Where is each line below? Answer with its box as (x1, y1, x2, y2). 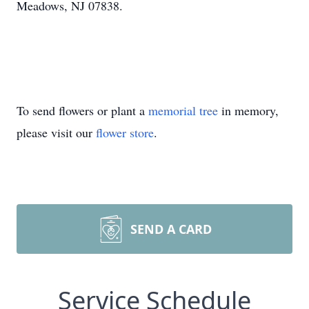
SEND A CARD (130, 221, 212, 237)
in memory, (218, 102, 279, 119)
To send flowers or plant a (17, 102, 148, 119)
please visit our (17, 124, 96, 141)
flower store (96, 124, 154, 141)
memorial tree (148, 102, 218, 119)
